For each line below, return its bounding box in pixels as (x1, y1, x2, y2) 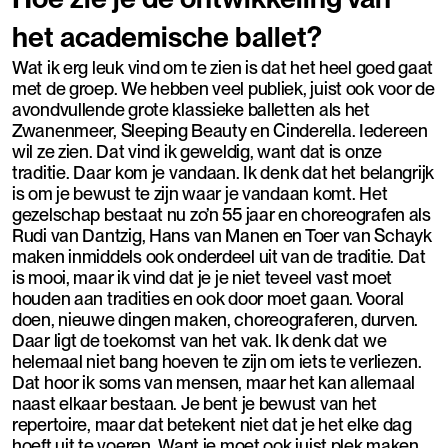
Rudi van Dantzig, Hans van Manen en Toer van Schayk (12, 225, 432, 247)
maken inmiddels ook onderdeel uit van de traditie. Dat (12, 246, 426, 268)
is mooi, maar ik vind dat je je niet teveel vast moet (12, 267, 393, 289)
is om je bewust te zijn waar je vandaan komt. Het (12, 183, 388, 205)
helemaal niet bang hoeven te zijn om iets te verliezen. (12, 351, 422, 373)
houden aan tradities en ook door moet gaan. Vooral (12, 288, 405, 310)
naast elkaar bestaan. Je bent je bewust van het (12, 393, 377, 415)
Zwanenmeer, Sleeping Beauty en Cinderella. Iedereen (12, 120, 428, 142)
